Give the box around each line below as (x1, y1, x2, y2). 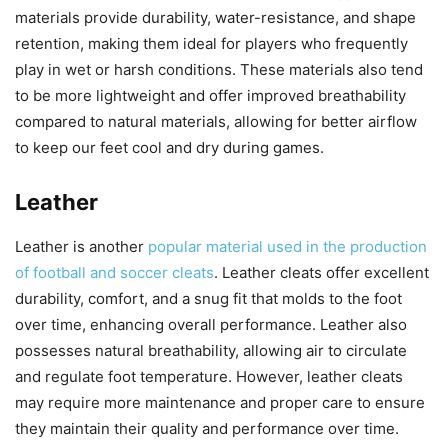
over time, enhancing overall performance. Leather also (15, 314, 407, 334)
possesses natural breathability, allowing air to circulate (15, 340, 407, 360)
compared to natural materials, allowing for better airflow (15, 111, 417, 131)
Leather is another (15, 236, 148, 256)
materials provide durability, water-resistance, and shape (15, 7, 416, 27)
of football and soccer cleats (15, 262, 214, 282)
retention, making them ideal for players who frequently (15, 33, 408, 53)
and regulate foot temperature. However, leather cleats (15, 366, 403, 386)
